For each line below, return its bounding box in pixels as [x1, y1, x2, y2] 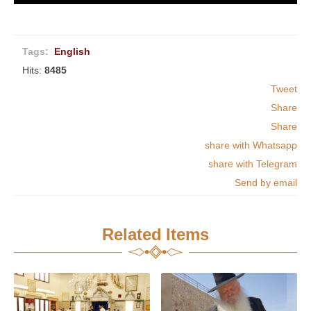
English [54, 44, 91, 58]
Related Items [102, 221, 209, 245]
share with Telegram [208, 156, 297, 170]
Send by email [235, 175, 297, 189]
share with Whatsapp [205, 137, 297, 151]
